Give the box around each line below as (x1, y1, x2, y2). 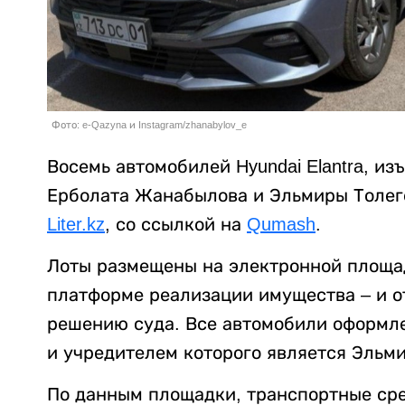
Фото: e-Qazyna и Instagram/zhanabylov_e (52, 118, 247, 130)
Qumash (247, 213, 316, 234)
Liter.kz (47, 213, 105, 234)
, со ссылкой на (105, 213, 247, 234)
